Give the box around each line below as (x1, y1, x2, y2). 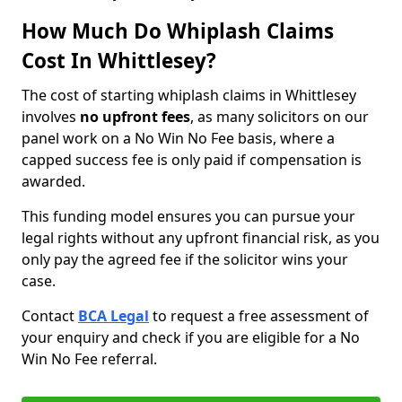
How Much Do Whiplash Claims (22, 17, 334, 45)
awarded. (22, 171, 85, 191)
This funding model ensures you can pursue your (22, 206, 355, 226)
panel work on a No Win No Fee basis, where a (22, 128, 335, 148)
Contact (22, 306, 78, 326)
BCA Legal (78, 306, 149, 326)
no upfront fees (80, 107, 190, 127)
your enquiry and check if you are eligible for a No (22, 328, 360, 347)
